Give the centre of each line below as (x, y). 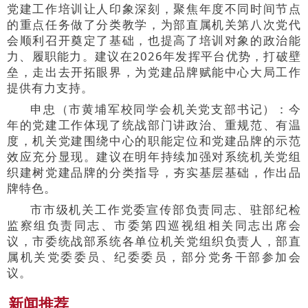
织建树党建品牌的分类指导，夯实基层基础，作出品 (154, 172)
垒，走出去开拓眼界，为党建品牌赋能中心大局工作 (154, 71)
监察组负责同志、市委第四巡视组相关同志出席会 (154, 225)
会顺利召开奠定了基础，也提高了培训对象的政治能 (154, 40)
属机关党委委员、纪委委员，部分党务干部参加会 (154, 256)
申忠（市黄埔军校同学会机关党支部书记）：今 (166, 109)
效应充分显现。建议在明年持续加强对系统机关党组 (154, 156)
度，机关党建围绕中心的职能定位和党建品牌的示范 (154, 140)
